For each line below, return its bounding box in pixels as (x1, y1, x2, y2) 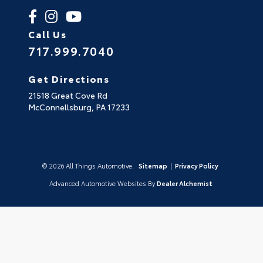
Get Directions (28, 72, 110, 86)
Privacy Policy (174, 161, 218, 171)
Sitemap (138, 161, 167, 171)
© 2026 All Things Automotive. (42, 161, 136, 171)
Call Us (28, 27, 67, 41)
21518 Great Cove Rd (28, 89, 107, 102)
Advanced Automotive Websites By (49, 178, 155, 188)
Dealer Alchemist (156, 178, 213, 188)
